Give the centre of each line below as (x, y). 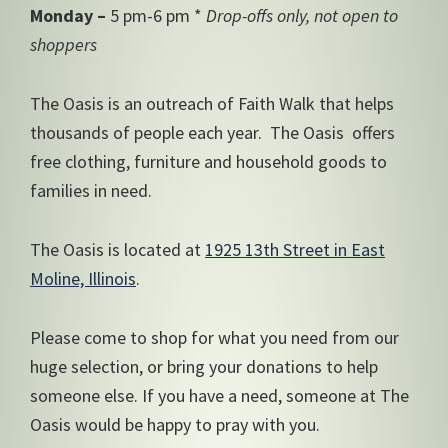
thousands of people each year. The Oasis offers (212, 132)
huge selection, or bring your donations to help (204, 366)
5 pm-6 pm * (156, 15)
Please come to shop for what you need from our (214, 337)
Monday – (68, 15)
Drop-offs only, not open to (302, 15)
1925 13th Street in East (295, 249)
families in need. (91, 190)
